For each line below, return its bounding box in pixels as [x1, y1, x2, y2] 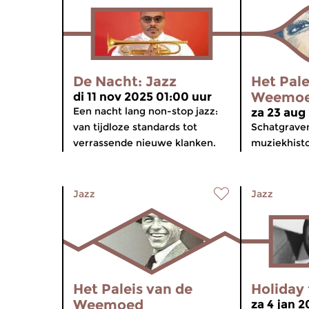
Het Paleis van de [73, 281, 192, 297]
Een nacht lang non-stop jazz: [73, 105, 218, 117]
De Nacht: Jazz [73, 73, 177, 90]
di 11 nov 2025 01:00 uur [73, 90, 212, 103]
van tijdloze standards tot [73, 121, 197, 133]
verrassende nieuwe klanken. [73, 137, 216, 149]
